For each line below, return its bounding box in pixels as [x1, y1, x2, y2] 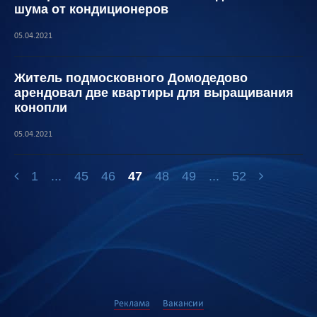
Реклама [113, 299, 150, 309]
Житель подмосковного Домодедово [14, 71, 248, 85]
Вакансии [162, 299, 204, 309]
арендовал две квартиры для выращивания [14, 86, 294, 100]
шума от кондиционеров [14, 2, 168, 16]
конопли [14, 100, 67, 115]
